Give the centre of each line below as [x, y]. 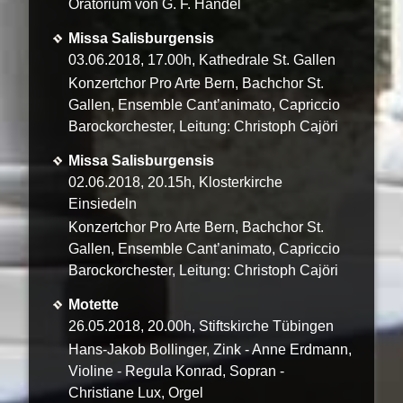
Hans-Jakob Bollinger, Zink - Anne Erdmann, [210, 349]
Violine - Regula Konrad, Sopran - [176, 371]
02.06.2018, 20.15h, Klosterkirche [175, 182]
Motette [94, 304]
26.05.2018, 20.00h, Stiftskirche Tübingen [201, 326]
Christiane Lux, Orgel [136, 392]
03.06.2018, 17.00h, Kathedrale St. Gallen [202, 60]
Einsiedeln [103, 203]
